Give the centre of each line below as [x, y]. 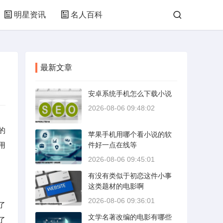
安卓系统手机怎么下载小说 [130, 94]
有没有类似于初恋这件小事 [130, 176]
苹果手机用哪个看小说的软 [130, 134]
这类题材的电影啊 [116, 186]
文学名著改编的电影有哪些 [130, 217]
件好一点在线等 [112, 145]
